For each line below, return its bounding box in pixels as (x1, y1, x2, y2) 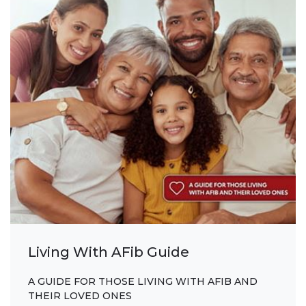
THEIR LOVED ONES (28, 289, 133, 302)
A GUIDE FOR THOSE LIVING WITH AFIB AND (28, 275, 258, 288)
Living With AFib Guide (28, 244, 190, 261)
